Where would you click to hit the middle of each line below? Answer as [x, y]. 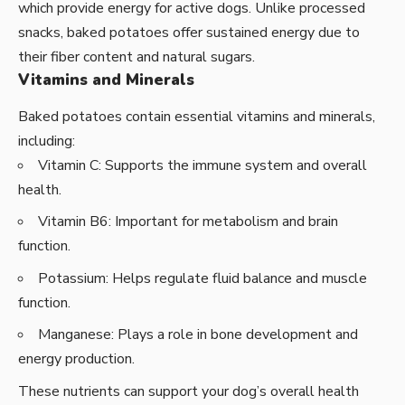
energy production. [76, 359]
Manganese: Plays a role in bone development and [198, 335]
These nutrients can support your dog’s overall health [188, 391]
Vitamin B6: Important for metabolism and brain [188, 222]
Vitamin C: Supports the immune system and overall [202, 165]
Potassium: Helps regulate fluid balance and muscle [202, 278]
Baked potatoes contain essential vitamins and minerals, [197, 116]
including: [47, 141]
